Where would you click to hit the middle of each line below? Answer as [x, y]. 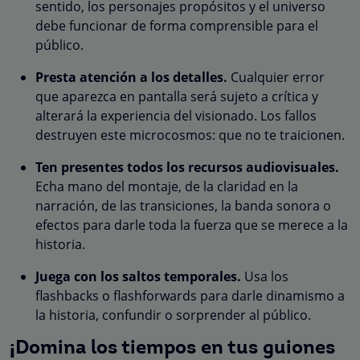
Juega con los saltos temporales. [138, 276]
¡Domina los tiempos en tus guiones [172, 348]
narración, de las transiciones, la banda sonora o [183, 205]
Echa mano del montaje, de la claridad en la [167, 186]
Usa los [265, 276]
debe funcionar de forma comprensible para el [177, 25]
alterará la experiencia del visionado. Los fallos [176, 115]
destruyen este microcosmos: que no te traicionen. [190, 135]
